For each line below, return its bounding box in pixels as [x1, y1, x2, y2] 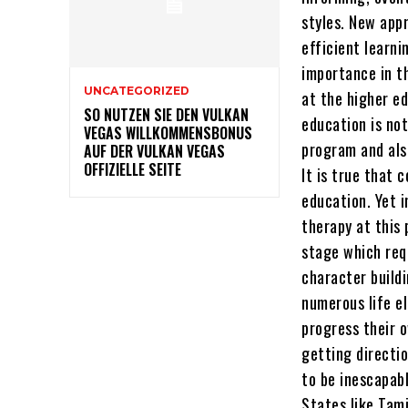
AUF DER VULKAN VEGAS [84, 139, 225, 162]
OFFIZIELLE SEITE [84, 158, 181, 180]
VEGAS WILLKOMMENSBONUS [84, 121, 252, 144]
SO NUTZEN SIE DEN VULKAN [84, 103, 249, 126]
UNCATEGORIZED [84, 83, 189, 97]
